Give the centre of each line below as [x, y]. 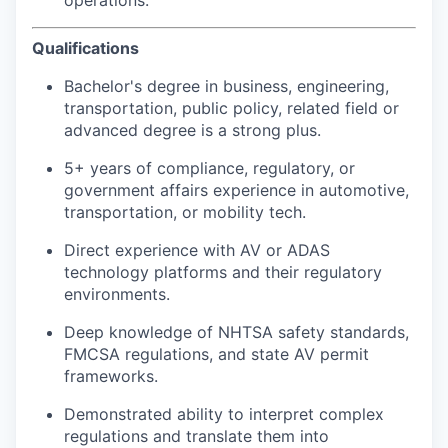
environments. [117, 293]
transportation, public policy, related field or [231, 107]
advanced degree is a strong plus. [192, 129]
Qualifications [85, 47]
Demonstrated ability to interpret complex [224, 413]
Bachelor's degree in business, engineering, [226, 85]
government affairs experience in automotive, [236, 189]
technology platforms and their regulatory [223, 271]
